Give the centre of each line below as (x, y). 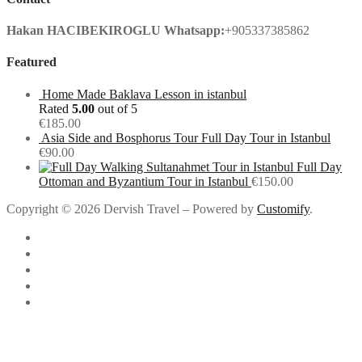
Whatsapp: (194, 31)
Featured (32, 62)
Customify (283, 208)
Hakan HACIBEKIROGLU (84, 31)
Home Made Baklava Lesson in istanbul (144, 94)
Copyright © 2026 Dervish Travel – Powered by (132, 208)
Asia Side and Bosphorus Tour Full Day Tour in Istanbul (186, 137)
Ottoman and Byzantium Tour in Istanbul (143, 181)
